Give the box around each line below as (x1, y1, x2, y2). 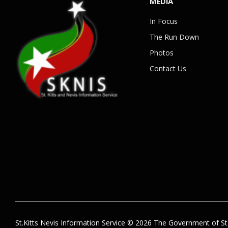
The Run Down (150, 32, 199, 42)
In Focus (150, 16, 178, 26)
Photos (150, 48, 174, 58)
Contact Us (150, 64, 186, 74)
